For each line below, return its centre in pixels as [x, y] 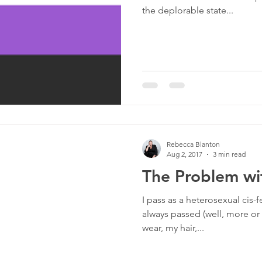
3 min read [229, 154]
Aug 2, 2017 [185, 154]
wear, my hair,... [173, 228]
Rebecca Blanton [193, 144]
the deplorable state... [188, 10]
